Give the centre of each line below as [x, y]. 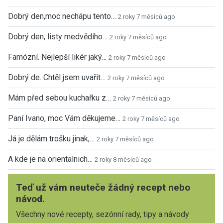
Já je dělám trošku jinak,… [51, 138]
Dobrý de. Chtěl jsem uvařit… [57, 77]
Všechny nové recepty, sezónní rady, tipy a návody [103, 214]
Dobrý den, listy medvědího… [58, 36]
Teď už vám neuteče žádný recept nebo [103, 187]
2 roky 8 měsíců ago [123, 159]
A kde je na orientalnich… [50, 159]
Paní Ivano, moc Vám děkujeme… [64, 118]
